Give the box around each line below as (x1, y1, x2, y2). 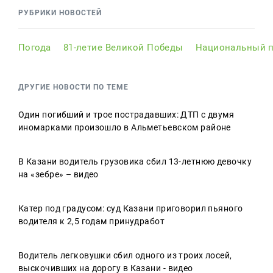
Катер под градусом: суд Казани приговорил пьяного (18, 204, 243, 213)
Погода (18, 42, 51, 53)
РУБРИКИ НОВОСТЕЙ (18, 9, 102, 17)
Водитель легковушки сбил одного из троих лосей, (18, 250, 232, 260)
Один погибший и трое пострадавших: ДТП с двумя (18, 110, 235, 119)
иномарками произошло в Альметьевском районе (18, 122, 231, 132)
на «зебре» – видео (18, 169, 99, 179)
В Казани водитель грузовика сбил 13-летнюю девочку (18, 157, 252, 166)
